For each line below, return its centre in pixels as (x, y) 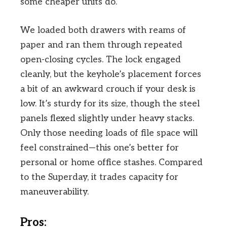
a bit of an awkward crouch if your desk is (108, 89)
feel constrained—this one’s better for (100, 148)
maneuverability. (54, 192)
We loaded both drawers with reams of (103, 30)
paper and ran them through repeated (101, 45)
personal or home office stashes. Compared (111, 163)
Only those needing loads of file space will (109, 133)
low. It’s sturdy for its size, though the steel (110, 104)
